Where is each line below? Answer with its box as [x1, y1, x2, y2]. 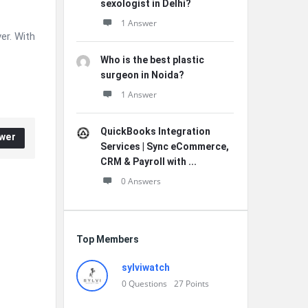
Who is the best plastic [100, 54, 204, 65]
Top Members [76, 234, 139, 245]
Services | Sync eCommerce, [100, 141, 229, 152]
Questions [129, 278, 167, 289]
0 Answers [121, 175, 161, 187]
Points [186, 278, 209, 289]
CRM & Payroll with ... [100, 156, 197, 167]
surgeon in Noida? [100, 69, 184, 80]
